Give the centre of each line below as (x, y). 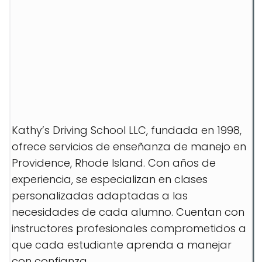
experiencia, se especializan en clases (110, 179)
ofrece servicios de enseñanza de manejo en (129, 146)
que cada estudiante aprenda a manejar (122, 245)
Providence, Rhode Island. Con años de (114, 163)
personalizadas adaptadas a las (100, 196)
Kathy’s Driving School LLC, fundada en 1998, (127, 130)
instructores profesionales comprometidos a (129, 228)
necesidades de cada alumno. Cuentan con (128, 212)
